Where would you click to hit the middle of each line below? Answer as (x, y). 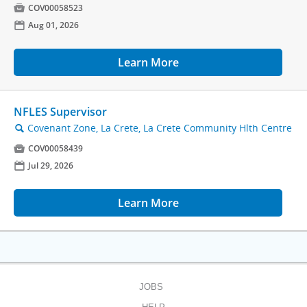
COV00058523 (56, 8)
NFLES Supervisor (60, 112)
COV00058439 (56, 149)
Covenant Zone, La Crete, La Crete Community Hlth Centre (160, 128)
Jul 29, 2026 (51, 166)
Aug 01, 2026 (53, 25)
